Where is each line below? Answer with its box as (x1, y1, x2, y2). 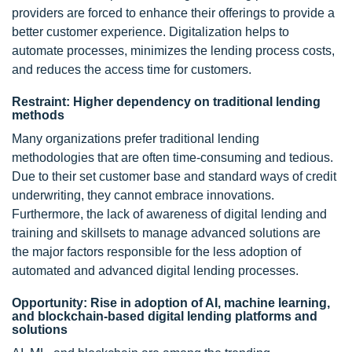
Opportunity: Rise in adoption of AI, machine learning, (12, 296, 330, 310)
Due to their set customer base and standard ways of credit (12, 170, 336, 184)
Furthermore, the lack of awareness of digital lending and (12, 207, 327, 222)
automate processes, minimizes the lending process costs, (12, 44, 335, 58)
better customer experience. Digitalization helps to (12, 25, 289, 39)
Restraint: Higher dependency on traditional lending (12, 95, 321, 109)
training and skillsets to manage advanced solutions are (12, 226, 321, 240)
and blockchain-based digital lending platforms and (12, 310, 317, 324)
